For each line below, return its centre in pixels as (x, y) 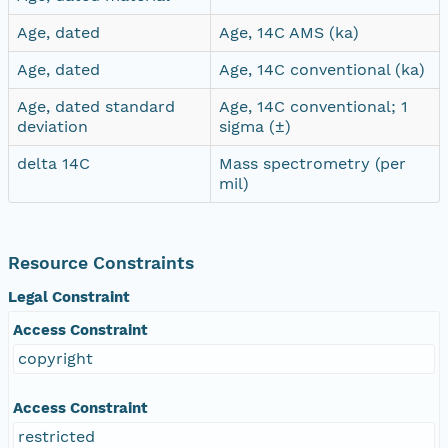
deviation (52, 126)
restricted (56, 436)
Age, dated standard (96, 106)
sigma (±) (255, 126)
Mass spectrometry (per (312, 163)
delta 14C (53, 163)
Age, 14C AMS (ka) (289, 32)
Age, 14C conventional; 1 (313, 106)
